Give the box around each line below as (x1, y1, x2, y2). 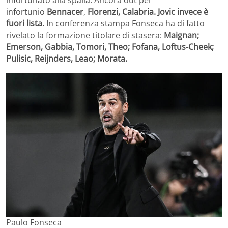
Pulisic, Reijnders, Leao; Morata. (6, 53, 127, 65)
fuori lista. (6, 18, 44, 30)
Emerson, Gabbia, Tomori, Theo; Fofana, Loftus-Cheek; (6, 41, 214, 53)
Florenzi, (88, 6, 120, 18)
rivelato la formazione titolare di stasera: (6, 30, 164, 41)
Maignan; (164, 30, 199, 41)
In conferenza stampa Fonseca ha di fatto (44, 18, 205, 30)
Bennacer (47, 6, 83, 18)
